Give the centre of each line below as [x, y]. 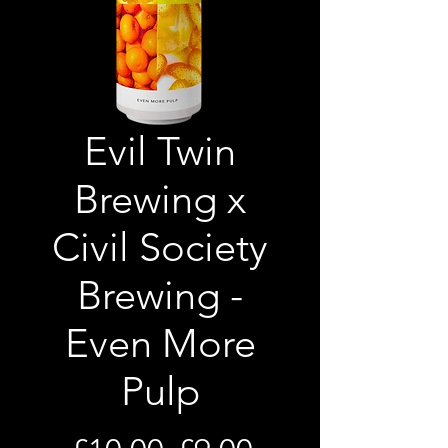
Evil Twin [160, 150]
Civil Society [160, 246]
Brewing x [160, 198]
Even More [160, 342]
